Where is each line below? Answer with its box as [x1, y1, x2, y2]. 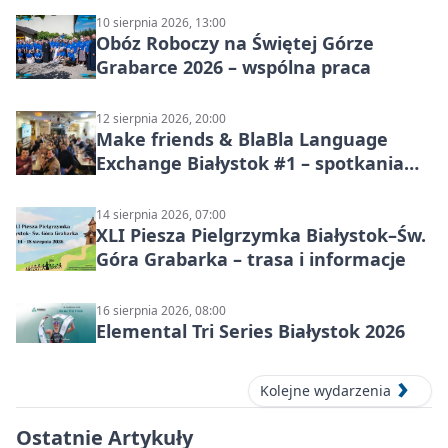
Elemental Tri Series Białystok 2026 [96, 318, 405, 343]
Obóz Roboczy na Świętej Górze [96, 30, 374, 55]
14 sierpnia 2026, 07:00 [96, 205, 226, 223]
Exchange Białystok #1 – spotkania [96, 150, 404, 175]
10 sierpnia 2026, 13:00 [96, 13, 226, 31]
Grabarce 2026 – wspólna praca [96, 54, 371, 79]
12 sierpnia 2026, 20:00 [96, 109, 226, 127]
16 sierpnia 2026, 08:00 [96, 301, 226, 319]
